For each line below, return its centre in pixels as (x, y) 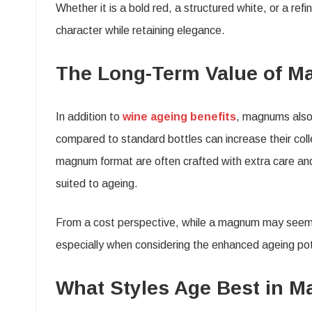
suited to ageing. (97, 183)
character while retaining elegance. (140, 30)
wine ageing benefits (179, 116)
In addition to (89, 116)
